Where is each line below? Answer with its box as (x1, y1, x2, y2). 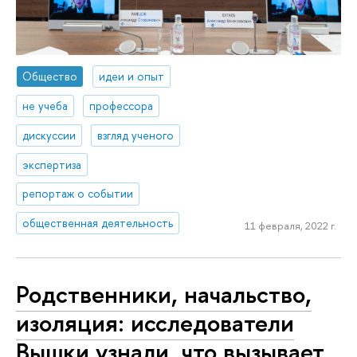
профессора (89, 97, 154, 113)
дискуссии (22, 127, 76, 143)
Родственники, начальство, (16, 277, 312, 311)
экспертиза (22, 156, 82, 172)
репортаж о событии (22, 186, 134, 202)
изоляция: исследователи (16, 305, 294, 339)
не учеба (22, 97, 69, 113)
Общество (22, 69, 78, 84)
